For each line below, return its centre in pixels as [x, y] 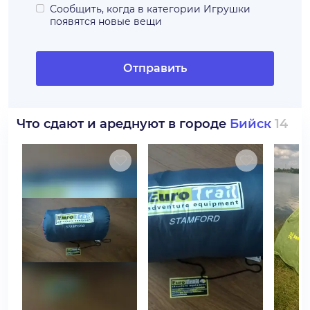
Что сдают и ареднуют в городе [123, 124]
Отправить [155, 68]
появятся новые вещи [106, 21]
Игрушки [227, 9]
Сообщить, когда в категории [125, 9]
